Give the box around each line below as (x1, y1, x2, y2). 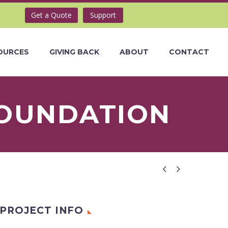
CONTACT (169, 47, 209, 56)
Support (90, 10, 116, 20)
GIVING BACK (49, 47, 99, 56)
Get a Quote (31, 10, 72, 20)
